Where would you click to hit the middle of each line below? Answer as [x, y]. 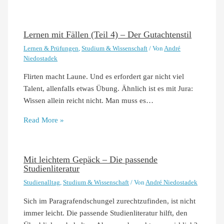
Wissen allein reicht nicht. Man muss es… [89, 101]
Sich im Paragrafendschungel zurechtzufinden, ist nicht [110, 201]
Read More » [44, 120]
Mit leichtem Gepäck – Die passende [91, 159]
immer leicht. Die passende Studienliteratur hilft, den [106, 213]
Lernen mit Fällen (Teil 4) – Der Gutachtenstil [108, 34]
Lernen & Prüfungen [51, 48]
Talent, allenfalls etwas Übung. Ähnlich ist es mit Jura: [108, 89]
